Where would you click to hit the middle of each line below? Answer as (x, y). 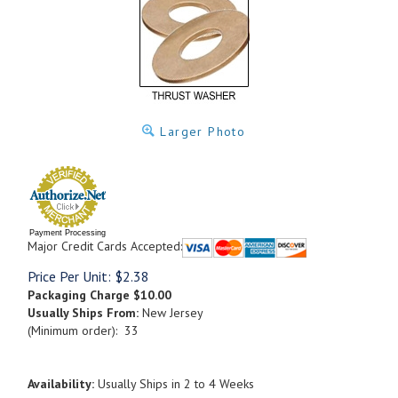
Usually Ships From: (83, 312)
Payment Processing (68, 233)
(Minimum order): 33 (83, 330)
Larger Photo (201, 131)
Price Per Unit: (69, 276)
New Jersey (171, 312)
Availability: (61, 383)
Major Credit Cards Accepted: (105, 246)
